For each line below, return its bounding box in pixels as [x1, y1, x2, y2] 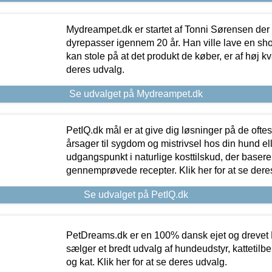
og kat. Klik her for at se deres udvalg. [66, 256, 227, 267]
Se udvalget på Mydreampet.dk [69, 88, 203, 99]
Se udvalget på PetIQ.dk [84, 189, 188, 200]
